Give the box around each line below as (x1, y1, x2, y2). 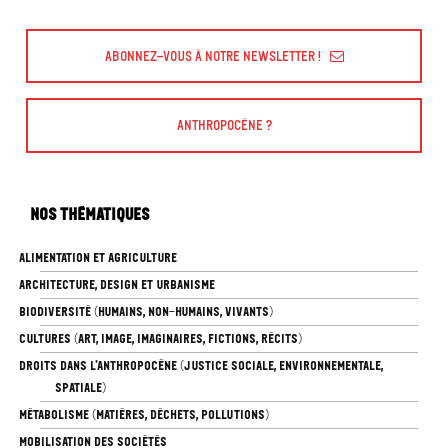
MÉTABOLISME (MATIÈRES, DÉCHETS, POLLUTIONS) (18, 406, 269, 422)
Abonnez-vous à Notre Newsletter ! (104, 47, 321, 65)
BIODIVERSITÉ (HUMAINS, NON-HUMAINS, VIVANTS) (18, 303, 273, 319)
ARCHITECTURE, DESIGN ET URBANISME (18, 276, 215, 292)
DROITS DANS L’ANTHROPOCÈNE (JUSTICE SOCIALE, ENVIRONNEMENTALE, (18, 357, 383, 373)
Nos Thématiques (30, 203, 150, 224)
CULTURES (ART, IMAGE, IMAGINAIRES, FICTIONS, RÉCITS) (18, 330, 302, 346)
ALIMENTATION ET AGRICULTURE (18, 249, 177, 265)
